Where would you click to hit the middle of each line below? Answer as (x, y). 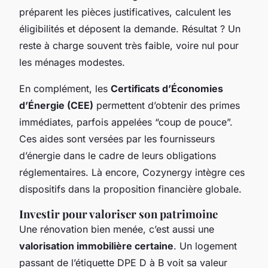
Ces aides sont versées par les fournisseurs (117, 138)
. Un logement (205, 246)
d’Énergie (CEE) (56, 105)
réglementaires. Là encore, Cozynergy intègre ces (132, 172)
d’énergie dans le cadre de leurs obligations (118, 155)
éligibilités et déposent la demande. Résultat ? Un (130, 28)
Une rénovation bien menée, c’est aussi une (117, 229)
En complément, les (65, 88)
